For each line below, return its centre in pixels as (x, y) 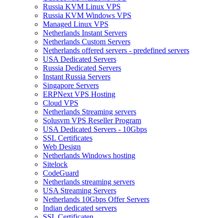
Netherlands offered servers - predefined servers (116, 50)
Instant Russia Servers (77, 77)
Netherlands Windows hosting (89, 155)
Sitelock (55, 164)
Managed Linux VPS (76, 24)
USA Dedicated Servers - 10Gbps (95, 129)
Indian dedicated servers (80, 208)
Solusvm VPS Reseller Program (92, 120)
